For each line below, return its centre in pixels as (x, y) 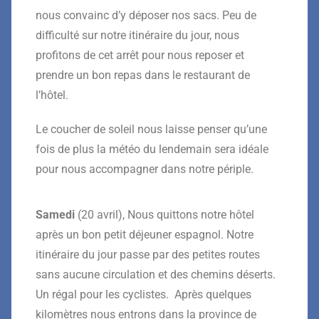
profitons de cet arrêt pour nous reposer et (140, 55)
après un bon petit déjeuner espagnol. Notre (145, 234)
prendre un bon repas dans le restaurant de (143, 75)
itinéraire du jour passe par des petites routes (148, 254)
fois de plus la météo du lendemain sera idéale (152, 149)
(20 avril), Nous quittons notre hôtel (164, 214)
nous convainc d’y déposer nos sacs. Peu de (146, 15)
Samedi (55, 214)
